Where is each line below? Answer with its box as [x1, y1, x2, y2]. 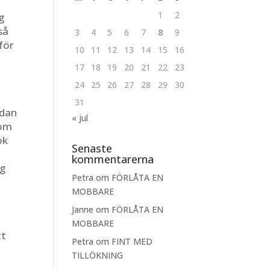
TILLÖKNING [72, 250, 124, 261]
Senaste [72, 141, 113, 155]
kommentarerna [72, 152, 154, 166]
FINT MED [111, 236, 153, 247]
